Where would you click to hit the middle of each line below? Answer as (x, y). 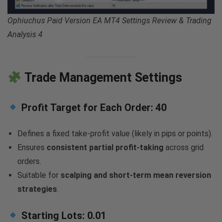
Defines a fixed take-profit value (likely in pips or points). (115, 134)
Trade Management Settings (102, 78)
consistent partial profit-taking (105, 148)
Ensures (32, 148)
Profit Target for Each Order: (87, 108)
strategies (37, 189)
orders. (29, 162)
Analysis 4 (25, 34)
